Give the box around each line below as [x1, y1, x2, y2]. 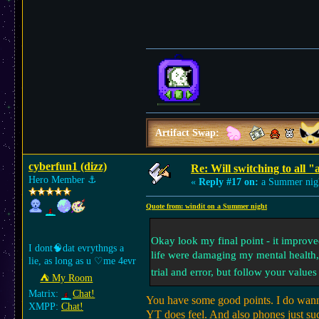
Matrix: [28, 288, 61, 299]
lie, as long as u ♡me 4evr [28, 256, 136, 266]
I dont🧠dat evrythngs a [28, 243, 124, 253]
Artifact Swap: [155, 127, 222, 139]
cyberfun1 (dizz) [28, 160, 107, 172]
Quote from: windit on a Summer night [146, 202, 267, 210]
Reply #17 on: [199, 177, 258, 187]
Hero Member [28, 174, 88, 185]
